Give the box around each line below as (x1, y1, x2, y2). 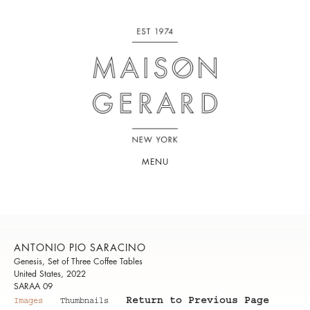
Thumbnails (60, 298, 109, 307)
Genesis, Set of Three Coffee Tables (14, 257, 143, 266)
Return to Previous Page (126, 297, 269, 308)
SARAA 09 (14, 282, 53, 291)
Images (14, 298, 43, 307)
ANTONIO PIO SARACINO (14, 243, 146, 253)
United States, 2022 (14, 270, 86, 279)
